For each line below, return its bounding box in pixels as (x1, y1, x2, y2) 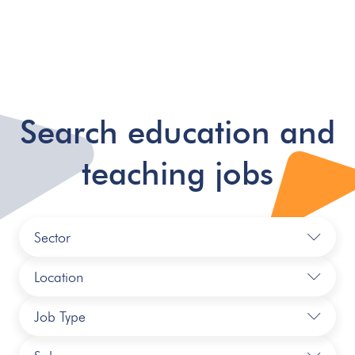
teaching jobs (82, 154, 273, 192)
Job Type (34, 307, 86, 325)
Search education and (20, 113, 335, 151)
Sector (34, 228, 71, 246)
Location (34, 268, 83, 285)
